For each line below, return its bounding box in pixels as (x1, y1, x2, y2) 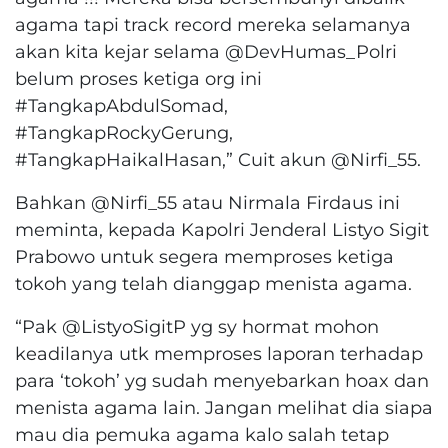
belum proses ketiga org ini (15, 66, 262, 90)
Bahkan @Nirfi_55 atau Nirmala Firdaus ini (15, 190, 400, 214)
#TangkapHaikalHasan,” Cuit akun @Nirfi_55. (15, 147, 421, 171)
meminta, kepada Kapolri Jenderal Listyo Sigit (15, 217, 429, 241)
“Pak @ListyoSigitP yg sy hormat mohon (15, 314, 379, 338)
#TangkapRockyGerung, (15, 120, 233, 144)
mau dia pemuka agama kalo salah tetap (15, 422, 389, 446)
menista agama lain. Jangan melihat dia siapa (15, 395, 433, 419)
